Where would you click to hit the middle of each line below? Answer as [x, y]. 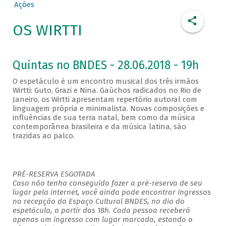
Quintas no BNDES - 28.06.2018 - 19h [105, 66]
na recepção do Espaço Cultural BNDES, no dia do [98, 202]
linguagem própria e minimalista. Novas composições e [108, 109]
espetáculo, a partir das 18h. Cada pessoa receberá [101, 211]
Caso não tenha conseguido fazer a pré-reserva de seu [107, 183]
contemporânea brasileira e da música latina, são [99, 127]
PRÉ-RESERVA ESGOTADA [54, 174]
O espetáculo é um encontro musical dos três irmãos [105, 81]
